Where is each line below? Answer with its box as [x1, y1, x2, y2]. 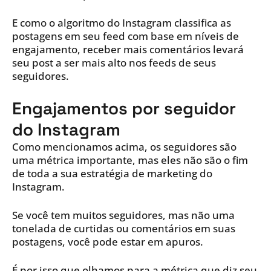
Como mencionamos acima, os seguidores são [12, 140, 237, 154]
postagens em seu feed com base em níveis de [12, 29, 239, 44]
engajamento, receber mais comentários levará [12, 42, 244, 57]
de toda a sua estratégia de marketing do [12, 166, 212, 181]
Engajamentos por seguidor [12, 97, 236, 120]
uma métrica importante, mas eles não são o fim [12, 153, 248, 168]
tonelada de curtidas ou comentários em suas [12, 221, 235, 236]
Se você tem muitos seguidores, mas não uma [12, 208, 235, 223]
